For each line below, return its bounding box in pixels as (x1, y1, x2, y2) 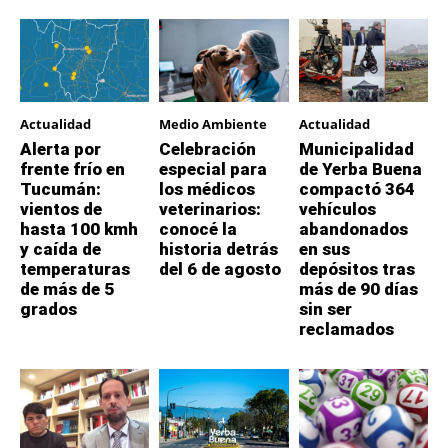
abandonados (298, 219, 408, 240)
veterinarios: (159, 199, 262, 220)
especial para (159, 159, 268, 180)
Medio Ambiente (159, 115, 268, 134)
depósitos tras (298, 259, 415, 280)
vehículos (298, 199, 376, 220)
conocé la (159, 219, 238, 240)
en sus (298, 239, 350, 260)
